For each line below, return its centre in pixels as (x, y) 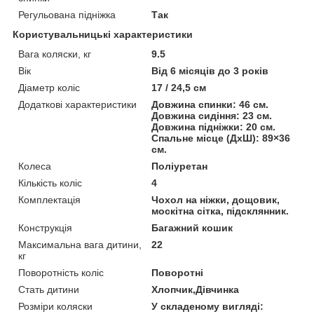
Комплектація (49, 199)
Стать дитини (49, 289)
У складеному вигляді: (208, 306)
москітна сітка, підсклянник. (220, 211)
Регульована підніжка (67, 14)
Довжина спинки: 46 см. (210, 104)
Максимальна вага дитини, (80, 244)
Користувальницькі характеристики (103, 34)
